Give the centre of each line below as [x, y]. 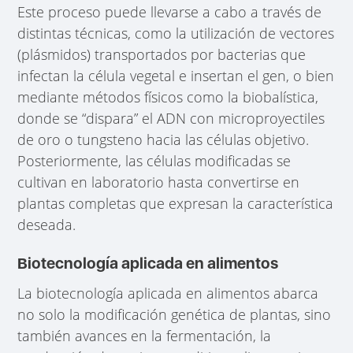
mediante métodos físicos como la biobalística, [168, 97]
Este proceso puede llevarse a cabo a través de [170, 12]
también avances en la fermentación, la [145, 335]
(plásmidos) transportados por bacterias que [162, 55]
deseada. [47, 225]
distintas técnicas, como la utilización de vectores [176, 33]
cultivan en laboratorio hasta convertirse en [159, 182]
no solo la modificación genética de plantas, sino [175, 314]
